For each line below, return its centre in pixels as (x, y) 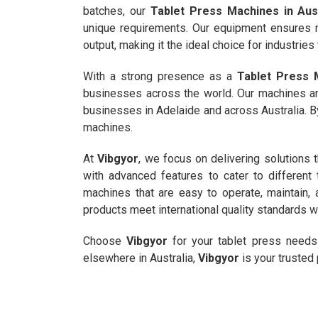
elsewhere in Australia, (141, 258)
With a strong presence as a (160, 76)
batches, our (117, 11)
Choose (105, 241)
